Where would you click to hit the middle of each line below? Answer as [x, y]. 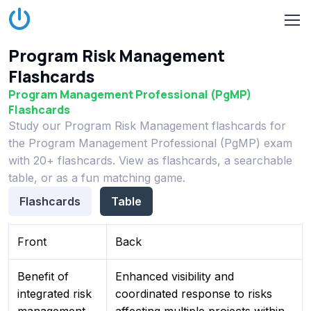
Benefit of [43, 277]
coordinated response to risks [194, 294]
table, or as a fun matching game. [97, 178]
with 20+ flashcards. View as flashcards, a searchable [150, 160]
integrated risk [54, 294]
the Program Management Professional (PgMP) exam [150, 143]
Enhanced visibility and [175, 277]
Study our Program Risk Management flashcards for [147, 126]
